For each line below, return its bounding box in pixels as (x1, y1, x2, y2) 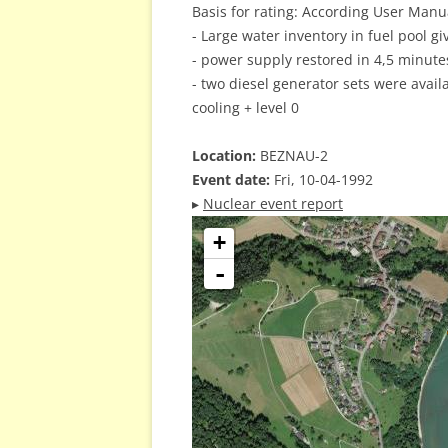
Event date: (192, 170, 270, 189)
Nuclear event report (203, 194, 343, 213)
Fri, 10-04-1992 (270, 170, 373, 189)
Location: (192, 146, 256, 165)
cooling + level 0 (192, 98, 299, 117)
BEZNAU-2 (256, 146, 328, 165)
